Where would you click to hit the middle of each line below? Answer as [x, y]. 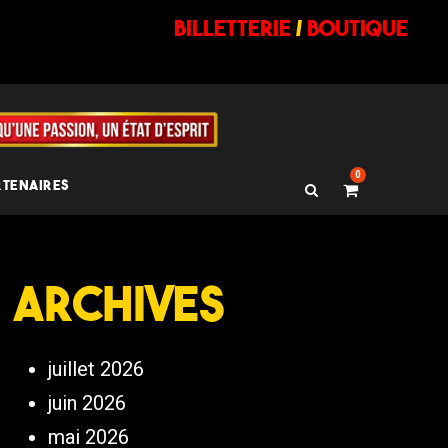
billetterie [232, 28]
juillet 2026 [96, 369]
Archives [119, 303]
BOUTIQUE [357, 28]
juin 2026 [87, 403]
